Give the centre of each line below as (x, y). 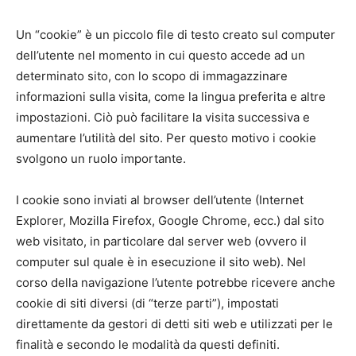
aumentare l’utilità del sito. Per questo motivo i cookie (166, 138)
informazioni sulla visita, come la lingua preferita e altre (171, 97)
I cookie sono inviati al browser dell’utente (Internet (160, 200)
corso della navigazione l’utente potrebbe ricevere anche (176, 282)
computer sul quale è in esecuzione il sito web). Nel (161, 262)
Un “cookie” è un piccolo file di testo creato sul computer (176, 35)
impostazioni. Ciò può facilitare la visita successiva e (163, 117)
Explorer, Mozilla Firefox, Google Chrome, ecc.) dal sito (170, 221)
